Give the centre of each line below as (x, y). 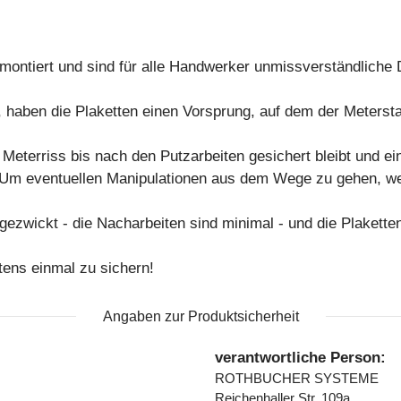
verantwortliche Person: (300, 357)
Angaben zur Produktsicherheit (200, 316)
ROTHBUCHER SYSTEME (297, 378)
